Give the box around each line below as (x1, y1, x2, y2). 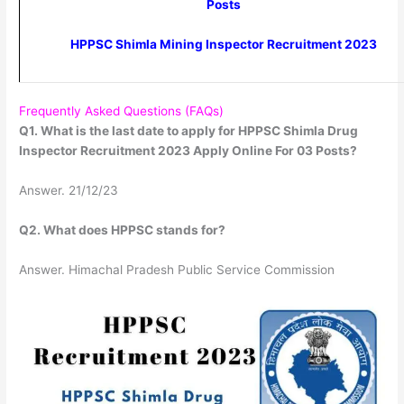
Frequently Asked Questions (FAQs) (19, 104, 225, 119)
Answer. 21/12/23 (19, 183, 119, 198)
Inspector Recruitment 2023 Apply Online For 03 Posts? (19, 143, 358, 159)
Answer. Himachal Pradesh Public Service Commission (19, 262, 335, 277)
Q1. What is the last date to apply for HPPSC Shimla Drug (19, 124, 359, 139)
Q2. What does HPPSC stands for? (19, 222, 226, 237)
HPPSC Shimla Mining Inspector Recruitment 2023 (69, 36, 377, 51)
